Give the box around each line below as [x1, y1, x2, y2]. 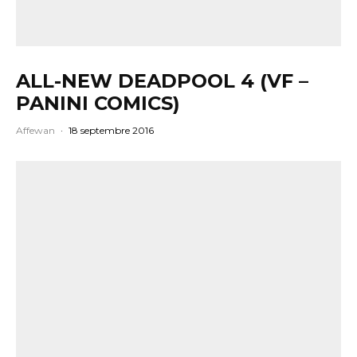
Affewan [16, 124, 55, 137]
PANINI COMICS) [16, 92, 180, 116]
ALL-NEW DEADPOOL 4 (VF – [16, 69, 308, 93]
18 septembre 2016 [69, 124, 154, 137]
